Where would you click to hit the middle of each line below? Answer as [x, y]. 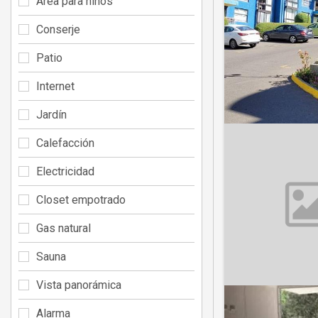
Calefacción [65, 143]
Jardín [51, 114]
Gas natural [64, 228]
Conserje [58, 29]
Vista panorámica [79, 285]
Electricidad [65, 171]
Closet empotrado [81, 199]
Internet [55, 86]
